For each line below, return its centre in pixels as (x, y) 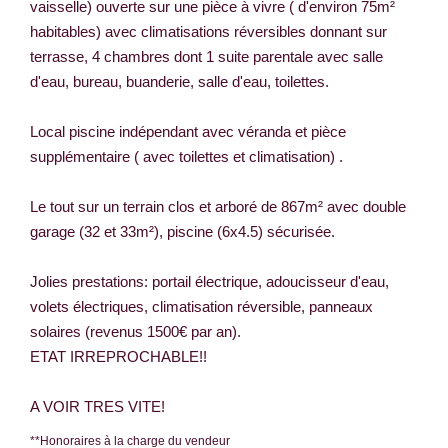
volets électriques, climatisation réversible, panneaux (201, 306)
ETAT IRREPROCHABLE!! (118, 356)
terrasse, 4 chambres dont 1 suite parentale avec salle (206, 56)
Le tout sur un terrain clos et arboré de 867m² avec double (218, 206)
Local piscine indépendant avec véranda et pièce (188, 131)
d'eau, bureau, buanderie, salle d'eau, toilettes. (179, 81)
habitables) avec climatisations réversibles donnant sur (208, 31)
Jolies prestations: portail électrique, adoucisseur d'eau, (209, 281)
